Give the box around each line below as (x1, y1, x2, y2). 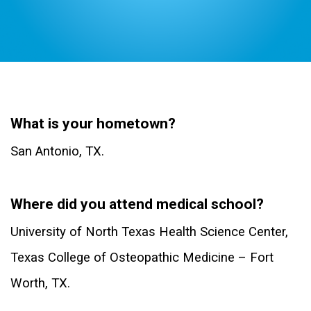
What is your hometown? (10, 115, 176, 133)
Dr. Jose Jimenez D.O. (10, 94, 96, 105)
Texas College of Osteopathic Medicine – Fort (10, 250, 274, 266)
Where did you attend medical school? (10, 196, 264, 213)
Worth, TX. (10, 276, 70, 292)
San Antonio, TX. (10, 144, 104, 160)
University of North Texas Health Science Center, (10, 224, 288, 240)
